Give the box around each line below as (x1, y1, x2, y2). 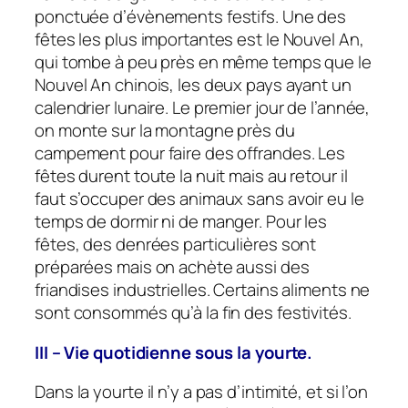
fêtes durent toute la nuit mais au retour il (35, 164, 348, 189)
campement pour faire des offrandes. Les (35, 141, 346, 166)
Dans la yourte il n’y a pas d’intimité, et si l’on (35, 380, 368, 404)
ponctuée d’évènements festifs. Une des (35, 5, 347, 29)
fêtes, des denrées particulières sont (35, 232, 317, 257)
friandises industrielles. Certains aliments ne (35, 278, 371, 302)
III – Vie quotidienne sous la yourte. (35, 340, 313, 364)
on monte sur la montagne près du (35, 118, 295, 143)
